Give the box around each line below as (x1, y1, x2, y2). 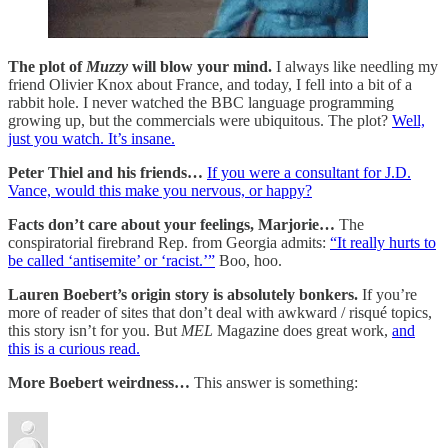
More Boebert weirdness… (8, 373, 194, 391)
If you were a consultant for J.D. (207, 163, 411, 181)
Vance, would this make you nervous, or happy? (8, 181, 312, 199)
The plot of (8, 57, 86, 75)
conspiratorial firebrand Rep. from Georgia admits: (8, 233, 330, 251)
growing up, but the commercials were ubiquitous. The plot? (8, 111, 392, 129)
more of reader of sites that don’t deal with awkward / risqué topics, (8, 303, 432, 321)
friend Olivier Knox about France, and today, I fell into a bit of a (8, 75, 412, 93)
